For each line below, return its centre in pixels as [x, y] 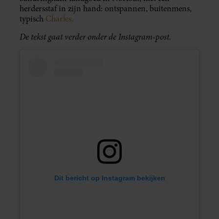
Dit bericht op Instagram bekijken [109, 178]
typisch [33, 19]
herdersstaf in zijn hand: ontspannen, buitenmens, [106, 8]
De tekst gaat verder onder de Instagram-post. [95, 36]
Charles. [59, 19]
